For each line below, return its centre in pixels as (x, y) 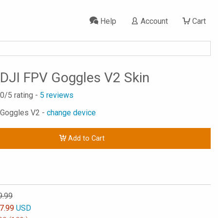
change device (71, 113)
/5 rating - (22, 95)
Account (153, 21)
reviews (59, 95)
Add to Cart (85, 139)
